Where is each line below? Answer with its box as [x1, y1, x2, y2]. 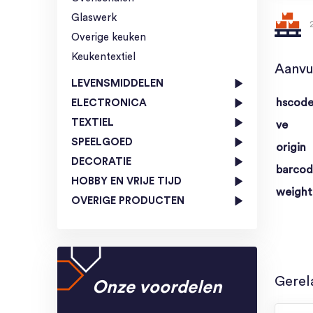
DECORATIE [71, 156, 131, 167]
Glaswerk [71, 12, 117, 23]
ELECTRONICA [71, 97, 147, 108]
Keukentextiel [71, 51, 136, 62]
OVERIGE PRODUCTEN [71, 195, 184, 206]
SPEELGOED [71, 136, 133, 147]
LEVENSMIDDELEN [71, 78, 163, 89]
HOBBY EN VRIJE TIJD [71, 175, 182, 187]
